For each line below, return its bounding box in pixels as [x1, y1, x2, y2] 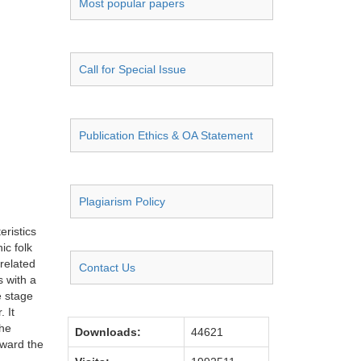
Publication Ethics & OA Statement [79, 129, 253, 142]
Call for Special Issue [79, 63, 186, 76]
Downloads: [75, 326, 141, 338]
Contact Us [79, 261, 135, 274]
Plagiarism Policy [79, 195, 165, 208]
